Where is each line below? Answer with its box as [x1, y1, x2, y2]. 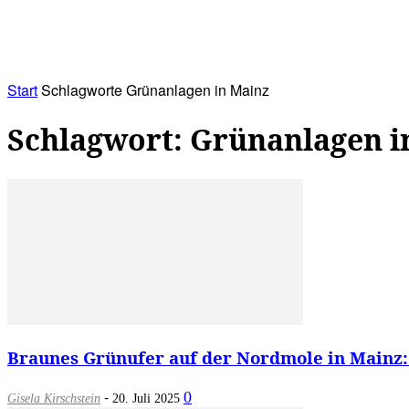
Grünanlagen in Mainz [126, 79, 269, 100]
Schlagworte [41, 79, 122, 100]
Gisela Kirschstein [7, 391, 100, 405]
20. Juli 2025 [112, 391, 180, 405]
